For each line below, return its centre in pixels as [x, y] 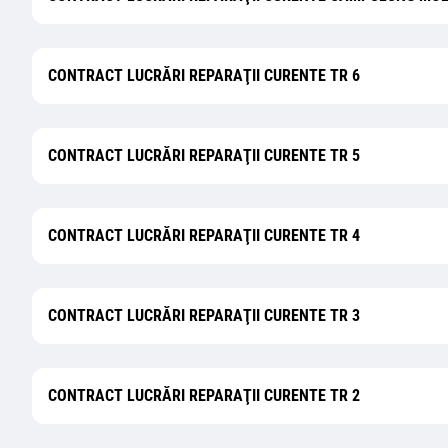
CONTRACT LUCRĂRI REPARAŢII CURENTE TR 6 [204, 75]
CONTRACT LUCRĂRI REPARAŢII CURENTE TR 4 [204, 235]
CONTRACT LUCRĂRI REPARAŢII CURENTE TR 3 [204, 315]
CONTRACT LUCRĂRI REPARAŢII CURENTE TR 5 [204, 155]
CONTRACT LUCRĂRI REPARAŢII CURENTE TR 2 [204, 395]
